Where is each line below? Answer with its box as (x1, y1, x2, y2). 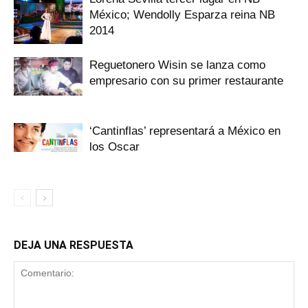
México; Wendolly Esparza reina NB (89, 8, 275, 21)
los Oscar (89, 140, 140, 153)
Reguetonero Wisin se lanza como (89, 58, 265, 71)
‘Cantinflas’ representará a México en (89, 124, 280, 137)
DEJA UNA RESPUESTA (14, 239, 133, 252)
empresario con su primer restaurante (89, 74, 283, 87)
